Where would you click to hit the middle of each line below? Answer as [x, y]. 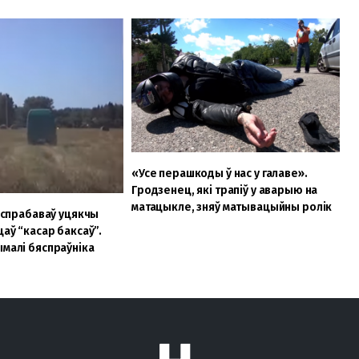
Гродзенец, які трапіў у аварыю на [224, 191]
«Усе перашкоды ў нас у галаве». [219, 174]
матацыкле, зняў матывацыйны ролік [232, 208]
